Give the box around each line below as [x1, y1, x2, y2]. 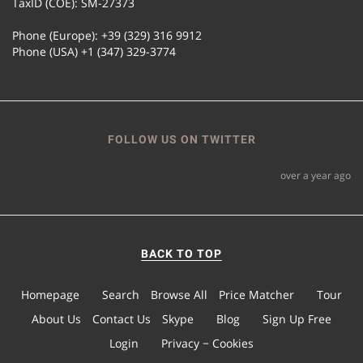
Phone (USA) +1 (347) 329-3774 [12, 43, 176, 59]
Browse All [151, 286, 207, 302]
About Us [32, 310, 81, 327]
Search [102, 286, 139, 302]
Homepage [21, 286, 79, 302]
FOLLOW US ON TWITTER [107, 132, 256, 146]
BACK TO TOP [141, 246, 222, 260]
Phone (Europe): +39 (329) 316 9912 [12, 27, 202, 43]
